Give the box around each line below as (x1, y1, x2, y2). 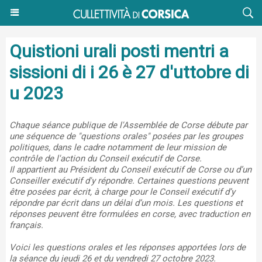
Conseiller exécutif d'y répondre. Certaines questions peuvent (9, 175, 249, 186)
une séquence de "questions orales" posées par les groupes (9, 131, 243, 142)
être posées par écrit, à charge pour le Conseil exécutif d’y (9, 187, 235, 197)
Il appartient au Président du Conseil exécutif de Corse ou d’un (9, 164, 251, 175)
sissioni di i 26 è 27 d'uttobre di (9, 62, 249, 82)
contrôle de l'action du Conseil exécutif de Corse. (9, 153, 202, 164)
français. (9, 220, 43, 230)
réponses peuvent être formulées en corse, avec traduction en (9, 209, 250, 219)
